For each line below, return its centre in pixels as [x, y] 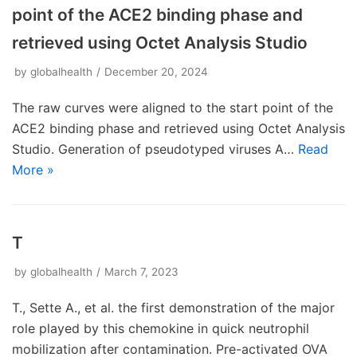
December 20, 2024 [156, 72]
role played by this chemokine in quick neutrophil [161, 328]
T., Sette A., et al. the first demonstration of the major [173, 308]
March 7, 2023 [141, 272]
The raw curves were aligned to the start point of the [173, 108]
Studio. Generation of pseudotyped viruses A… [155, 149]
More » [33, 170]
